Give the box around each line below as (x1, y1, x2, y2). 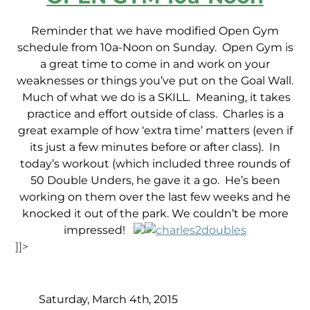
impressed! (64, 224, 134, 237)
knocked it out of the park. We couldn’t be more (21, 207, 289, 221)
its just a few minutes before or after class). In (30, 140, 280, 154)
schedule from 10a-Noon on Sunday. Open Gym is (17, 41, 293, 55)
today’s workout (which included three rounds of (20, 157, 290, 171)
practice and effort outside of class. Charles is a (26, 107, 284, 121)
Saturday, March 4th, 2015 (39, 292, 178, 306)
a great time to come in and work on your (40, 57, 270, 71)
